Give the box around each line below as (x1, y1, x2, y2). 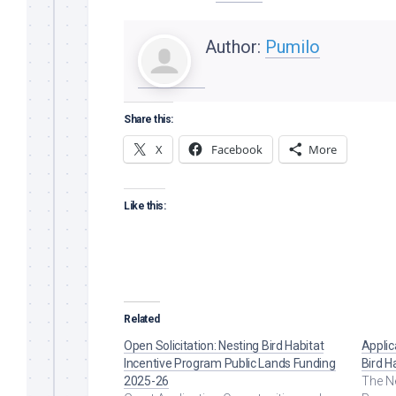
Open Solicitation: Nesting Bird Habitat (124, 338, 324, 353)
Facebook (211, 141, 263, 157)
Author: (205, 35, 265, 57)
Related (124, 312, 160, 325)
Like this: (124, 199, 165, 212)
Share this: (124, 112, 173, 126)
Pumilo (265, 35, 320, 57)
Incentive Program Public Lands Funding (124, 355, 336, 370)
